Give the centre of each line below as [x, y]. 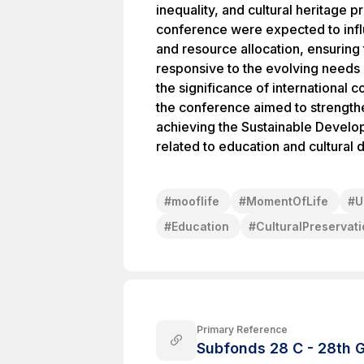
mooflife [195, 201]
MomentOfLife [287, 201]
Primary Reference [242, 329]
